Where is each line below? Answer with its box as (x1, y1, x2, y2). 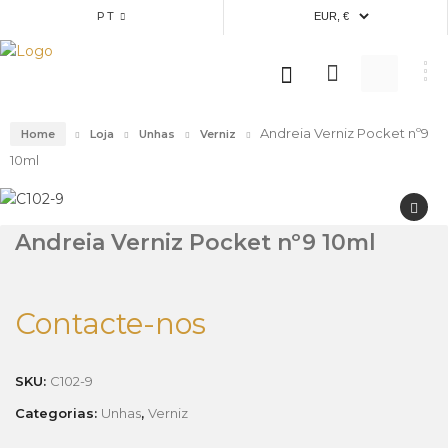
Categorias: (15, 405, 101, 421)
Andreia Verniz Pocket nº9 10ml (15, 229, 376, 256)
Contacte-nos (15, 306, 206, 341)
